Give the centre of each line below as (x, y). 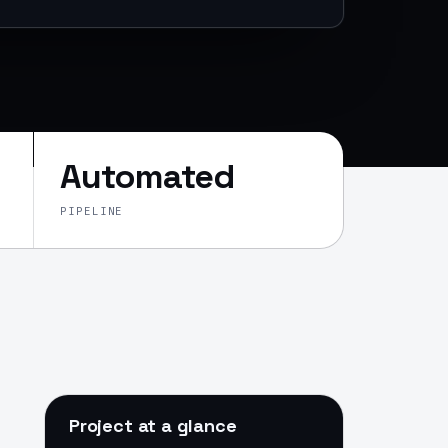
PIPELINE (92, 211)
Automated (147, 176)
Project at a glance (153, 425)
